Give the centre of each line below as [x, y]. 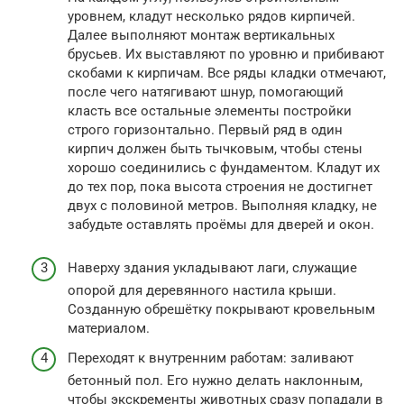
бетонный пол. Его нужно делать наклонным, [215, 381]
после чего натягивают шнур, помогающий [206, 92]
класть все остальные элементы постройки [210, 110]
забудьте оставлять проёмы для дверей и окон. [221, 224]
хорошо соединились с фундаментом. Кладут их [224, 167]
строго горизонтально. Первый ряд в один [205, 129]
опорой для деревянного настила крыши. [202, 290]
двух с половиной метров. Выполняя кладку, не [222, 205]
